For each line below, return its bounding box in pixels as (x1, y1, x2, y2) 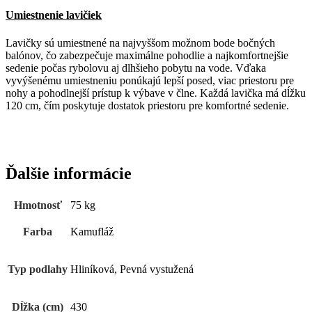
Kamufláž (70, 226, 114, 238)
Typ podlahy (8, 263, 68, 276)
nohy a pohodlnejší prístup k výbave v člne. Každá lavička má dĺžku (6, 86, 306, 99)
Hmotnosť (13, 199, 62, 212)
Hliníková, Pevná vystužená (70, 263, 194, 276)
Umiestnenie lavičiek (6, 9, 102, 22)
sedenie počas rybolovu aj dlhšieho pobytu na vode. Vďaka (6, 61, 266, 74)
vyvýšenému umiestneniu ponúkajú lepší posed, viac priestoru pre (6, 74, 294, 86)
